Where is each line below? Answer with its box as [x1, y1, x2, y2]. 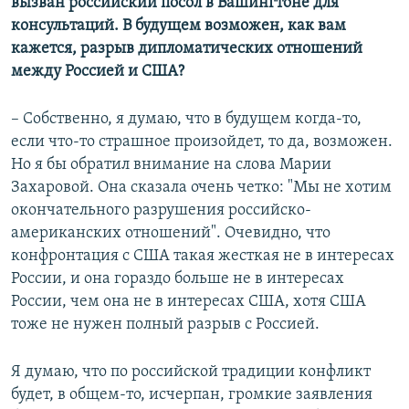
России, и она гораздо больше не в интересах [11, 269, 344, 288]
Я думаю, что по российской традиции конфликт [11, 362, 371, 381]
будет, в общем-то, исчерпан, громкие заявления [11, 385, 372, 404]
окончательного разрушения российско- [11, 201, 311, 219]
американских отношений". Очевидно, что [11, 224, 330, 242]
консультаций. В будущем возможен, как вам [11, 16, 346, 35]
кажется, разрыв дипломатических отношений [11, 39, 362, 58]
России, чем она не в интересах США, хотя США [11, 292, 366, 310]
